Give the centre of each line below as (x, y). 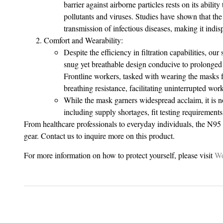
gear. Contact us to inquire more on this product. (99, 136)
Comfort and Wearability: (83, 40)
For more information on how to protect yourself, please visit (119, 155)
